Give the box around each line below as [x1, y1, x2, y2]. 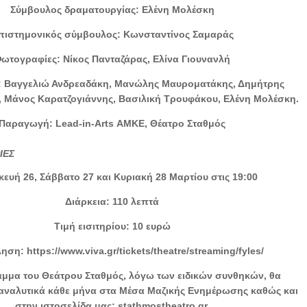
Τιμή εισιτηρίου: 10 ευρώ [53, 220, 171, 232]
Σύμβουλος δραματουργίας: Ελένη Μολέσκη [10, 3, 214, 15]
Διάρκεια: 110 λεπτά [65, 195, 160, 207]
